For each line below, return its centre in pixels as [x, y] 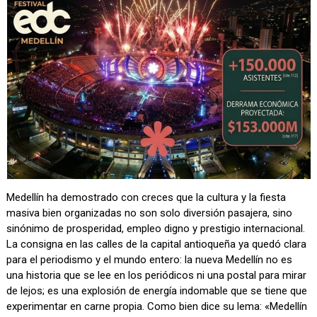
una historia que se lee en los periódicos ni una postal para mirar [157, 276]
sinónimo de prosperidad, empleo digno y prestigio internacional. [156, 229]
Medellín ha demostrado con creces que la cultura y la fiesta [146, 198]
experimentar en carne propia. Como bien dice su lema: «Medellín [157, 307]
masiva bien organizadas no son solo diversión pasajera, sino [150, 213]
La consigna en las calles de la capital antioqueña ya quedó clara [157, 244]
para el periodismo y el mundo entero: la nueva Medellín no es [150, 260]
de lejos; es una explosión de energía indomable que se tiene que [157, 291]
